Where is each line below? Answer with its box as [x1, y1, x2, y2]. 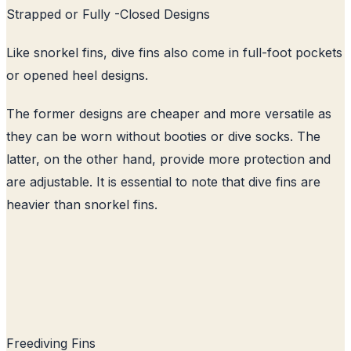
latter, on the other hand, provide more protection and [6, 150, 331, 167]
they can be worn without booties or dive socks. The [6, 128, 320, 144]
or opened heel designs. [6, 67, 148, 83]
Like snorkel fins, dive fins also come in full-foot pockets [6, 44, 342, 60]
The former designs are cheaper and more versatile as [6, 105, 331, 121]
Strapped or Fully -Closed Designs [6, 5, 210, 22]
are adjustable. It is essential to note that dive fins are [6, 173, 320, 190]
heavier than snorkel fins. [6, 196, 157, 212]
